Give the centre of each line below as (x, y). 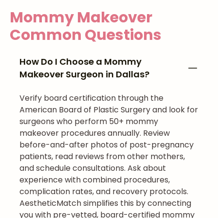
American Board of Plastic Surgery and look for (109, 110)
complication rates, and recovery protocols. (104, 191)
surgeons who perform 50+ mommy (89, 121)
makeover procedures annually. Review (95, 133)
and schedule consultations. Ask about (93, 168)
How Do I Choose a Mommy (81, 62)
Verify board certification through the (91, 98)
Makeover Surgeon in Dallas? (84, 74)
